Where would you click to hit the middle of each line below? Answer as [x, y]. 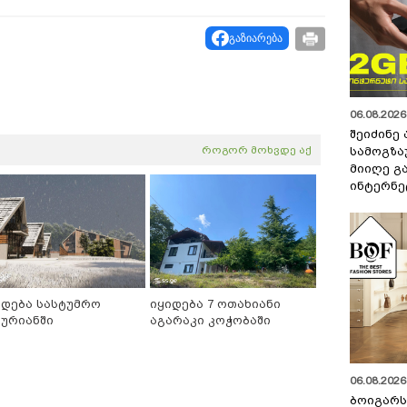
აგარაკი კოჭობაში [210, 321]
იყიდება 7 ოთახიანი [215, 304]
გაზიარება [256, 38]
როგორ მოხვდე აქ [257, 150]
